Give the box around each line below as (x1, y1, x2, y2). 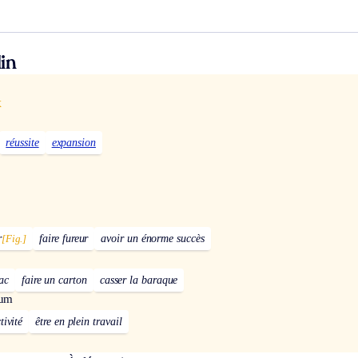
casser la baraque (99, 274, 178, 287)
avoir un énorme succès (101, 233, 205, 245)
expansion (51, 137, 96, 149)
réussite (6, 137, 39, 149)
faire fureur (39, 233, 89, 245)
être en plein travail (35, 316, 122, 328)
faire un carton (21, 274, 87, 287)
